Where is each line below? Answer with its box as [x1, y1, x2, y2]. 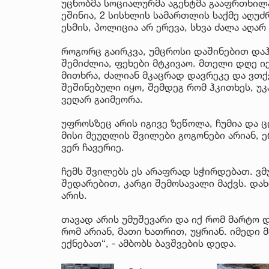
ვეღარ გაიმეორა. [61, 92, 143, 105]
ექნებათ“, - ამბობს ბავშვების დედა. [61, 237, 237, 249]
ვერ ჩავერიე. [61, 141, 124, 153]
